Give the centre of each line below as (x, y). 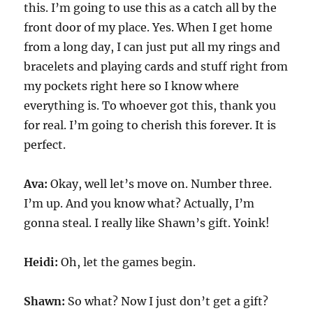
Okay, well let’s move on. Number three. (161, 184)
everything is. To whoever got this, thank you (150, 106)
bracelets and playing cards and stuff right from (156, 67)
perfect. (45, 145)
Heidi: (43, 262)
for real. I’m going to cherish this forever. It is (150, 125)
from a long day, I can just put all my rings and (152, 47)
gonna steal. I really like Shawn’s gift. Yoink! (147, 223)
